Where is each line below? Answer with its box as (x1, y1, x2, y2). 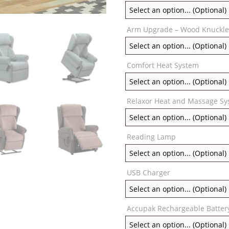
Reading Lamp (127, 132, 176, 142)
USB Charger (127, 168, 171, 178)
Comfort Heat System (127, 60, 199, 71)
